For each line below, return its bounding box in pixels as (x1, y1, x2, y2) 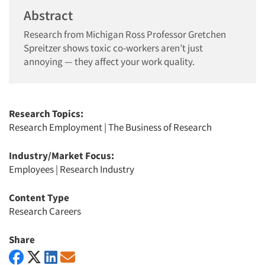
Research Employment (9, 121, 102, 134)
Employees (9, 163, 54, 176)
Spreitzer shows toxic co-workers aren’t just (24, 41, 203, 54)
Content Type (9, 191, 69, 204)
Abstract (24, 7, 73, 24)
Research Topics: (9, 107, 83, 120)
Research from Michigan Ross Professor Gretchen (24, 28, 226, 41)
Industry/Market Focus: (9, 149, 114, 162)
